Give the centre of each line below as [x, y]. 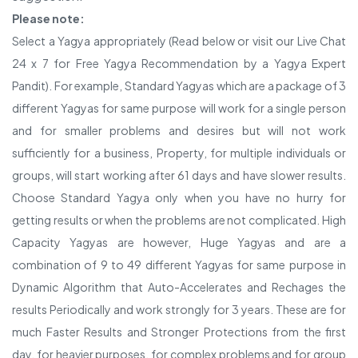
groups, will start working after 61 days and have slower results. [179, 175]
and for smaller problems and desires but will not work [179, 130]
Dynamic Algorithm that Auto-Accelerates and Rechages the [179, 287]
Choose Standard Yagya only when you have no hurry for [179, 197]
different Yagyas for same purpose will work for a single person [179, 108]
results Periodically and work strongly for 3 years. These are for [179, 309]
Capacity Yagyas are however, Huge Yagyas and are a [179, 242]
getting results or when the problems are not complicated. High [179, 220]
